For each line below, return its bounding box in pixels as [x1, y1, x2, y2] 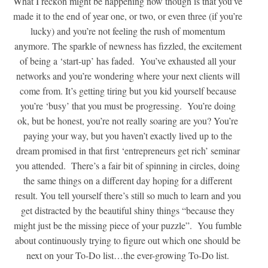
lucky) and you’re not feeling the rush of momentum [31, 25, 226, 38]
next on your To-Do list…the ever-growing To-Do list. [26, 249, 230, 262]
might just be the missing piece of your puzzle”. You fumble [14, 219, 242, 232]
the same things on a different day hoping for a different [23, 174, 233, 187]
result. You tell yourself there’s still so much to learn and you [14, 189, 241, 202]
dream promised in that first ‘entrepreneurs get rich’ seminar [16, 144, 240, 157]
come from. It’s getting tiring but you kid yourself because [19, 84, 236, 98]
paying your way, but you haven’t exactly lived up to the [23, 129, 233, 142]
